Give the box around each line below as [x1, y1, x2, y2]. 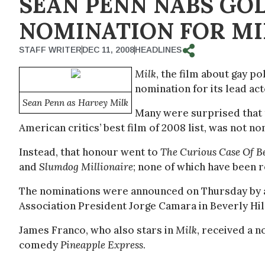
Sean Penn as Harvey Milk [22, 97, 128, 108]
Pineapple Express [60, 238, 143, 251]
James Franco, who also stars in [19, 224, 176, 237]
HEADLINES [135, 45, 182, 54]
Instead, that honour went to [19, 146, 160, 159]
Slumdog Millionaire [39, 160, 133, 173]
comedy [19, 238, 60, 251]
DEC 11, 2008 [82, 45, 134, 54]
